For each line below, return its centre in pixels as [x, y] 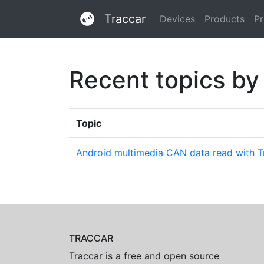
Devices [177, 19]
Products [225, 19]
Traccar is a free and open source [144, 256]
